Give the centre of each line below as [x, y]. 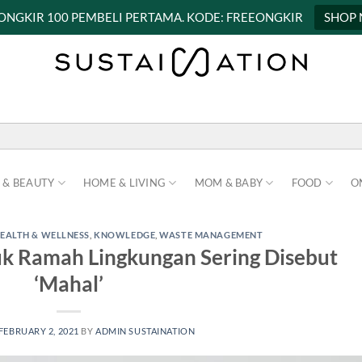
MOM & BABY [229, 183]
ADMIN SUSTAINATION [145, 330]
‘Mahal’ [69, 283]
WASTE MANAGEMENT [211, 235]
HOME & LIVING [124, 183]
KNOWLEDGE [125, 235]
